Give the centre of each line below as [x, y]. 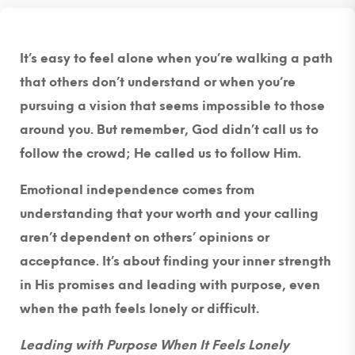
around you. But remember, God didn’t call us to [169, 130]
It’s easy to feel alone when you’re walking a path [176, 59]
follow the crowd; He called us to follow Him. [160, 154]
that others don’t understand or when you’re [158, 82]
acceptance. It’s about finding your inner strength [176, 261]
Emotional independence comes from [137, 190]
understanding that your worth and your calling [169, 214]
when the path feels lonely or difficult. [139, 309]
